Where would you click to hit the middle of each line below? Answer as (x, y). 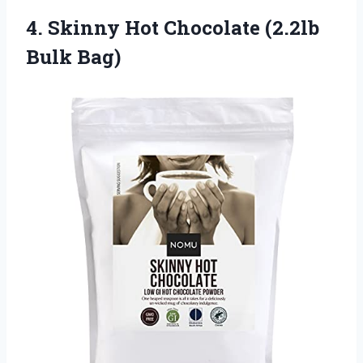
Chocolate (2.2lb (241, 27)
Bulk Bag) (73, 56)
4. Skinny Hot (95, 27)
